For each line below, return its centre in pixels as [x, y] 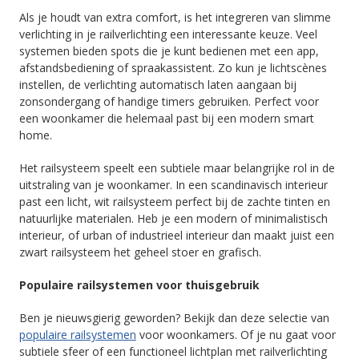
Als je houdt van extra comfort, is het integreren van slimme [175, 17]
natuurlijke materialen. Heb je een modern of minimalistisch [173, 218]
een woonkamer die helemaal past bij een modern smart [167, 118]
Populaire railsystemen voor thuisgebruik [139, 285]
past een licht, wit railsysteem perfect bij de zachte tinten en [175, 202]
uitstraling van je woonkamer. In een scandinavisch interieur [173, 185]
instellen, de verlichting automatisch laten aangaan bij [158, 85]
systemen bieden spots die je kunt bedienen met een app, [169, 51]
